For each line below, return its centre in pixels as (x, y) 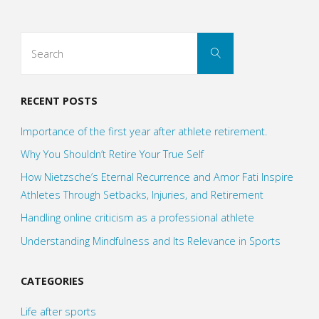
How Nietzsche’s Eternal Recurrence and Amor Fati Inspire (157, 177)
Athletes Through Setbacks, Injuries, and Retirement (142, 195)
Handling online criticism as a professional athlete (137, 218)
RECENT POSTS (59, 101)
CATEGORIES (52, 281)
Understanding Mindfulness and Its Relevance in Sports (150, 241)
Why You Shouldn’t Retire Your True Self (112, 155)
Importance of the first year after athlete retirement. (143, 131)
